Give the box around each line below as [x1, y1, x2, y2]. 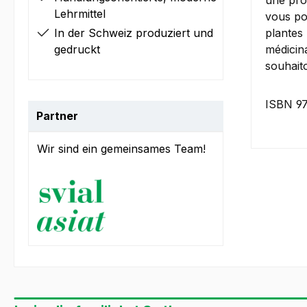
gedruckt [54, 42, 100, 57]
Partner [36, 109, 78, 123]
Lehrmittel [54, 7, 106, 21]
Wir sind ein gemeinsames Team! [37, 142, 206, 156]
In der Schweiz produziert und [54, 26, 213, 40]
